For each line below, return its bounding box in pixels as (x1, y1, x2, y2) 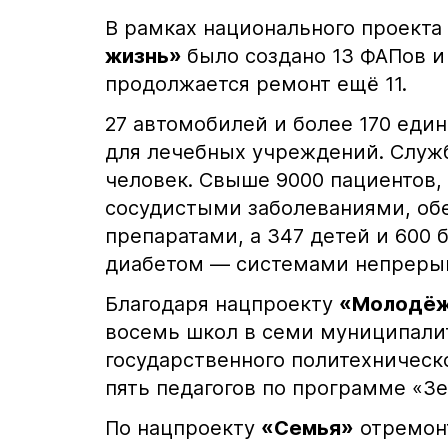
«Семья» (261, 416, 354, 441)
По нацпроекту (105, 416, 261, 441)
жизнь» (105, 44, 187, 69)
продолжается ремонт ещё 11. (105, 72, 407, 97)
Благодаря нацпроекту (105, 292, 339, 317)
